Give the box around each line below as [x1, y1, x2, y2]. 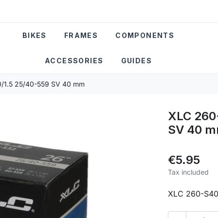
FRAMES [64, 31, 98, 40]
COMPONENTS [115, 31, 175, 40]
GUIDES [121, 56, 152, 65]
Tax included [168, 167, 209, 176]
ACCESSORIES [45, 56, 104, 65]
